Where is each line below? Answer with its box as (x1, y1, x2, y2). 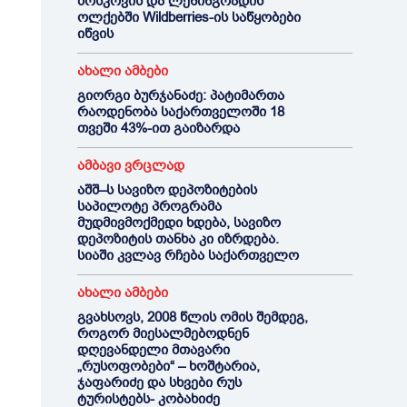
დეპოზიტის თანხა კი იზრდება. (76, 230, 279, 248)
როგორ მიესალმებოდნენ (76, 324, 249, 342)
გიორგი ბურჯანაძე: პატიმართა (76, 86, 284, 104)
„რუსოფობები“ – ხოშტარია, (76, 357, 260, 375)
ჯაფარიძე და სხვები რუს (76, 373, 242, 392)
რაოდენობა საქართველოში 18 (76, 103, 284, 121)
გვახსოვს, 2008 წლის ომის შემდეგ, (76, 308, 308, 326)
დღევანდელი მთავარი (76, 341, 230, 359)
